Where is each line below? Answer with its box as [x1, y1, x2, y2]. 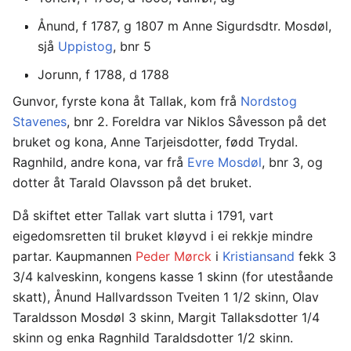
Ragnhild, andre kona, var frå [13, 154, 187, 170]
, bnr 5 [113, 38, 151, 54]
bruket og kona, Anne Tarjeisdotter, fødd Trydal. [13, 133, 298, 150]
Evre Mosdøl [187, 154, 262, 170]
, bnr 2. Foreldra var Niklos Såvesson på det [67, 113, 327, 129]
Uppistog [58, 38, 113, 54]
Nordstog [241, 92, 297, 109]
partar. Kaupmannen [13, 248, 136, 264]
